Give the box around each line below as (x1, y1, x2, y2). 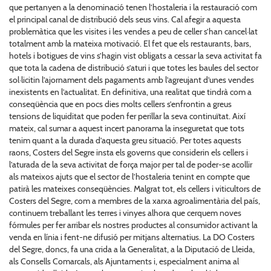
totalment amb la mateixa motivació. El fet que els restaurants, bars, (9, 38, 251, 49)
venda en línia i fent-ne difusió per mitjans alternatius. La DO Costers (9, 231, 255, 243)
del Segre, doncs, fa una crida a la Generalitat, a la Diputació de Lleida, (9, 243, 255, 255)
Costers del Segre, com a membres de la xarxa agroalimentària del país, (9, 195, 260, 206)
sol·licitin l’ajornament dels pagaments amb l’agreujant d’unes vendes (9, 74, 254, 85)
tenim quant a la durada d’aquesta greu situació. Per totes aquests (9, 134, 241, 146)
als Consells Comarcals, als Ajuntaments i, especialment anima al (9, 255, 239, 267)
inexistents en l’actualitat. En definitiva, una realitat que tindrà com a (9, 86, 252, 97)
